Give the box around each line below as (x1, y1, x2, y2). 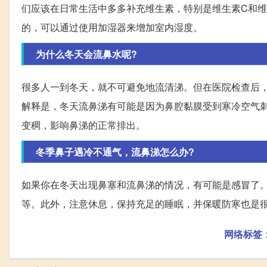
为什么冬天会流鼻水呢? (36, 47, 137, 61)
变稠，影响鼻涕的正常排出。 (21, 118, 145, 132)
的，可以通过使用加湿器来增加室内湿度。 (21, 20, 203, 35)
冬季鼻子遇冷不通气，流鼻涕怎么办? (36, 145, 194, 159)
